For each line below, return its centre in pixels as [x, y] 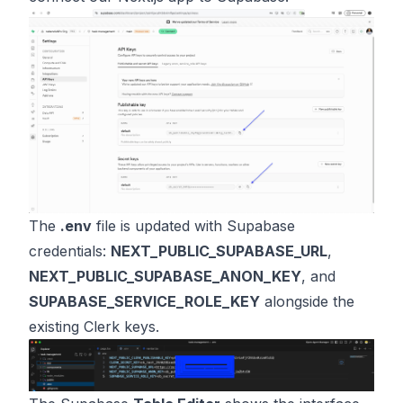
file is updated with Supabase [193, 226]
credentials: [70, 251]
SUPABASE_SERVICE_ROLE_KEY [144, 302]
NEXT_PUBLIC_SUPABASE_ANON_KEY [165, 277]
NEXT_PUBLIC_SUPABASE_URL [219, 251]
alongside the [307, 302]
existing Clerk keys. [94, 327]
